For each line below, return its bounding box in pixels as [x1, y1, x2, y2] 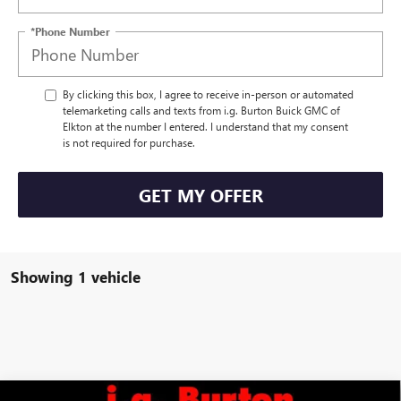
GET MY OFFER [138, 182, 263, 207]
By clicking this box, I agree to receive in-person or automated [63, 87, 354, 102]
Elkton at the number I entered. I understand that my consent [63, 119, 348, 134]
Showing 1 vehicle [11, 267, 141, 287]
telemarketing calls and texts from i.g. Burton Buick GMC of [63, 103, 340, 118]
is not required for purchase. [63, 135, 195, 150]
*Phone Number [30, 23, 110, 38]
